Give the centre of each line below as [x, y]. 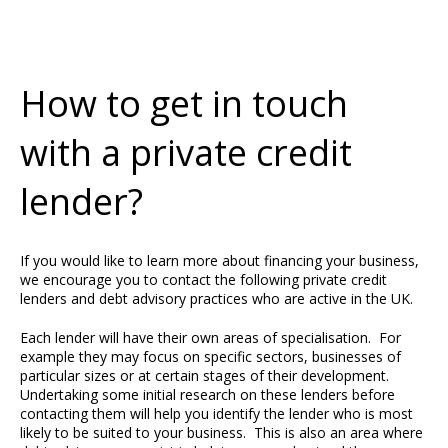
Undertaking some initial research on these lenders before [207, 394]
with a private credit [186, 152]
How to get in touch [184, 103]
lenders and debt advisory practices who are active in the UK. [216, 298]
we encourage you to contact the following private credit [203, 279]
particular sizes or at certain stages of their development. [206, 375]
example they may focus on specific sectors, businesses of [210, 356]
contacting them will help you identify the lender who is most [216, 413]
